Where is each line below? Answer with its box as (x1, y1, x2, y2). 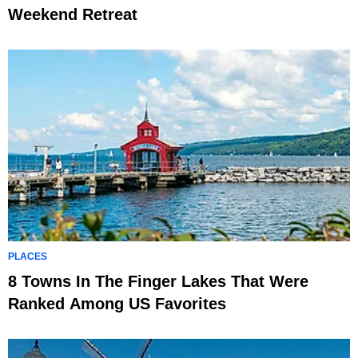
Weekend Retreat (8, 5, 137, 23)
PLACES (8, 251, 47, 263)
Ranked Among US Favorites (8, 295, 226, 313)
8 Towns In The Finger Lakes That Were (8, 272, 308, 291)
